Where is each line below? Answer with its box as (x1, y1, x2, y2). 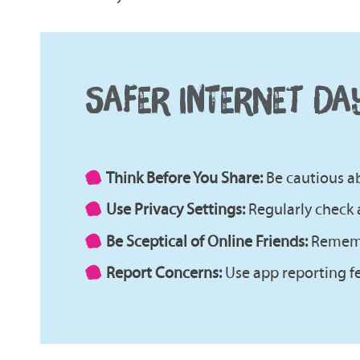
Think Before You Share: (106, 167, 263, 187)
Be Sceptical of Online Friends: (106, 231, 308, 251)
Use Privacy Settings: (106, 199, 245, 219)
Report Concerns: (106, 263, 222, 283)
